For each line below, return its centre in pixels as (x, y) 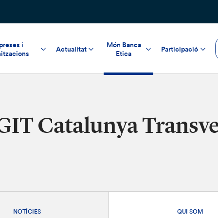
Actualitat (71, 49)
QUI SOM (191, 211)
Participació (179, 49)
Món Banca (124, 45)
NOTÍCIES (27, 211)
